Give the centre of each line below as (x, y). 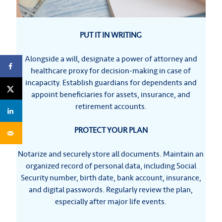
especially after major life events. (111, 202)
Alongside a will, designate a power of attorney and (111, 59)
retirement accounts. (111, 107)
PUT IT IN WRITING (111, 35)
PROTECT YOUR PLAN (111, 130)
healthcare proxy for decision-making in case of (111, 71)
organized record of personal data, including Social (111, 166)
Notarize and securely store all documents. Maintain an (111, 154)
